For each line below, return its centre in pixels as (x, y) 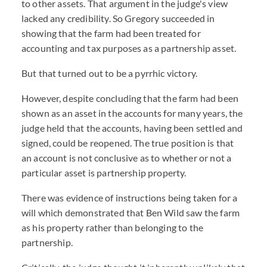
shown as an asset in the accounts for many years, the (132, 113)
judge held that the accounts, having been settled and (132, 128)
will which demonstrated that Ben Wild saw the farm (131, 212)
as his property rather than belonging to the (113, 227)
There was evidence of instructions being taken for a (130, 198)
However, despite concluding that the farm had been (130, 98)
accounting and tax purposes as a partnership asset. (129, 48)
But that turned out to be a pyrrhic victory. (110, 73)
